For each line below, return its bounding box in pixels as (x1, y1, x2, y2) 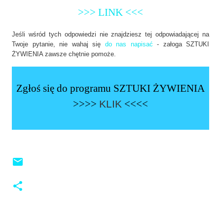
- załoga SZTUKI (152, 40, 209, 48)
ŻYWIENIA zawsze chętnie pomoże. (12, 50, 116, 58)
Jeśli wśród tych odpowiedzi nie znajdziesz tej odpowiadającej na (12, 30, 209, 38)
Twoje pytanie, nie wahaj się (12, 40, 105, 48)
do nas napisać (105, 40, 153, 48)
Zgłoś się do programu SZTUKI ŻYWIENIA (16, 82, 205, 94)
